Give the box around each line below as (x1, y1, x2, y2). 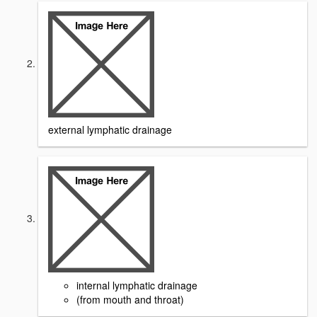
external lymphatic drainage (48, 122, 172, 137)
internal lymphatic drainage (76, 278, 197, 293)
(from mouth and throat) (76, 292, 184, 307)
